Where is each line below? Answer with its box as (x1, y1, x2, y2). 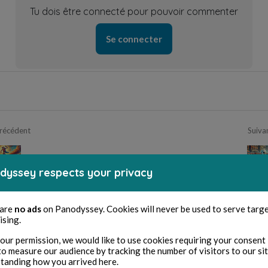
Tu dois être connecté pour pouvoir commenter (30, 5, 238, 18)
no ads (14, 203, 41, 214)
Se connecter (106, 33, 162, 45)
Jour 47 (21, 151, 49, 164)
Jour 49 (219, 151, 247, 164)
